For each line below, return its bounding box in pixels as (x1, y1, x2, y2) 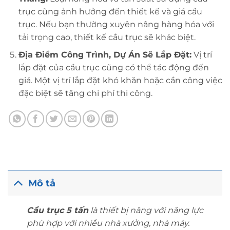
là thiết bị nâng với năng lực (88, 205, 203, 216)
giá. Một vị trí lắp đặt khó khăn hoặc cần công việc (18, 75, 222, 86)
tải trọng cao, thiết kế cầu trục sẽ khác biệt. (18, 32, 196, 42)
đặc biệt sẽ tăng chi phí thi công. (18, 88, 152, 99)
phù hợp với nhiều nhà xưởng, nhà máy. (26, 218, 189, 228)
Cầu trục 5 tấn (26, 205, 88, 216)
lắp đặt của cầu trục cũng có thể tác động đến (18, 63, 209, 73)
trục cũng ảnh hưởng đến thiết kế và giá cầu (18, 6, 202, 16)
